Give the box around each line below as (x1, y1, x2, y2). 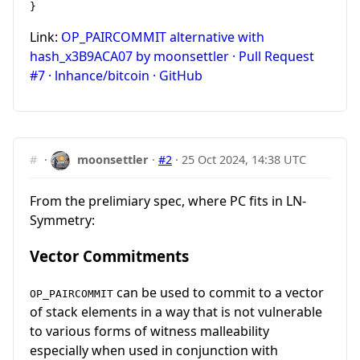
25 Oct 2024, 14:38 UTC (182, 151, 307, 167)
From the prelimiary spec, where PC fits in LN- (30, 192, 306, 211)
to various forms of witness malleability (30, 321, 269, 340)
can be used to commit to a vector (113, 283, 324, 301)
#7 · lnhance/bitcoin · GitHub (30, 66, 202, 84)
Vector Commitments (30, 246, 189, 267)
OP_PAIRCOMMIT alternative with (61, 27, 264, 46)
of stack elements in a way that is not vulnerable (30, 302, 322, 321)
